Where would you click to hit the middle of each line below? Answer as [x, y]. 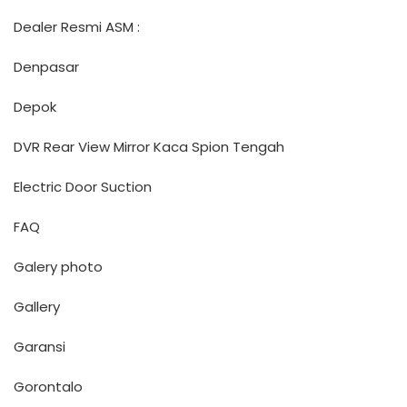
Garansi [40, 347]
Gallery [37, 307]
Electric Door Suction [83, 187]
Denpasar [46, 67]
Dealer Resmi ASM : [77, 27]
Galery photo [58, 267]
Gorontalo [48, 387]
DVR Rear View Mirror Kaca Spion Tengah [149, 147]
